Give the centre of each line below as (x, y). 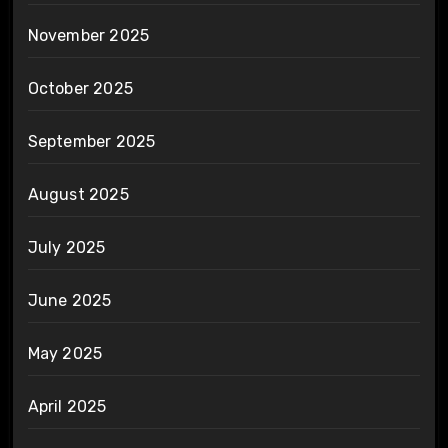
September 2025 (91, 142)
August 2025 (78, 195)
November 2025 (88, 36)
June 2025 (69, 301)
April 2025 (67, 407)
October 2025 (80, 89)
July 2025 (66, 248)
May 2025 (65, 354)
